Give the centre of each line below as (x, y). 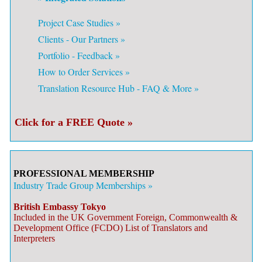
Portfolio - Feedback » (79, 55)
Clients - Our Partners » (82, 39)
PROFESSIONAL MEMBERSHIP (84, 173)
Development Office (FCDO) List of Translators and (111, 228)
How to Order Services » (84, 72)
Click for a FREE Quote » (74, 122)
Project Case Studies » (79, 23)
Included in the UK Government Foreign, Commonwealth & (125, 217)
